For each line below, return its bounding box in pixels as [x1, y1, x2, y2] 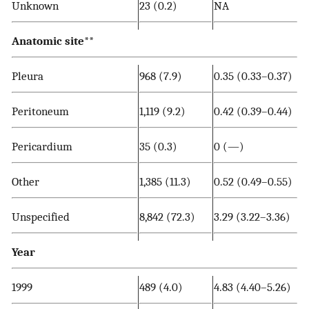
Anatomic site [12, 33, 84, 48]
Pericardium [12, 139, 72, 153]
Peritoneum [12, 103, 69, 118]
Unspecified [12, 209, 70, 223]
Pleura [12, 68, 43, 83]
